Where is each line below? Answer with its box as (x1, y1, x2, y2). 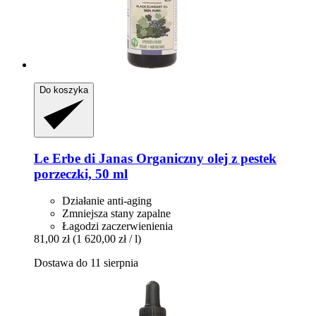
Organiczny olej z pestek (133, 150, 276, 166)
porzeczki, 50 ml (34, 166, 128, 181)
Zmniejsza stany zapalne (62, 207, 171, 220)
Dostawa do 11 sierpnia (34, 257, 138, 269)
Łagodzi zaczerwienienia (62, 220, 173, 233)
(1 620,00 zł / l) (73, 233, 141, 245)
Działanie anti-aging (62, 195, 152, 207)
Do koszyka (39, 84, 88, 95)
